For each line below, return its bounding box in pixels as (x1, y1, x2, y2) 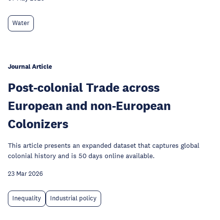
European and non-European (8, 98, 171, 113)
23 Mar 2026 (8, 170, 43, 178)
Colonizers (8, 116, 68, 131)
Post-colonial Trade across (8, 80, 160, 95)
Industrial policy (50, 194, 97, 202)
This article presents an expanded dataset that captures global (8, 141, 199, 150)
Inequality (12, 194, 41, 202)
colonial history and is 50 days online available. (8, 151, 155, 160)
